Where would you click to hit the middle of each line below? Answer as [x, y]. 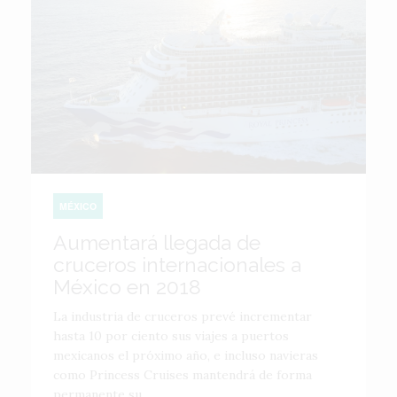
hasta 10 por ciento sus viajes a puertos [171, 335]
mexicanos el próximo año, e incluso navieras [186, 355]
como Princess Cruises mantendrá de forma [183, 374]
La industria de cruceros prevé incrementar [183, 316]
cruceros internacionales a [177, 264]
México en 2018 [127, 286]
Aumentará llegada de [157, 242]
